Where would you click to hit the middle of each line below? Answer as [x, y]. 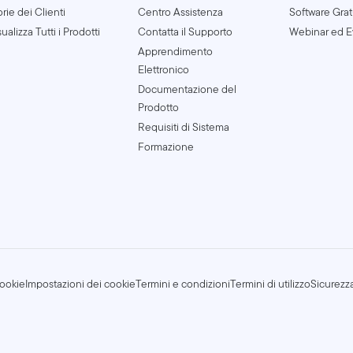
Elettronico [164, 69]
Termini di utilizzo [270, 284]
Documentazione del [188, 89]
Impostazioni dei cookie [80, 284]
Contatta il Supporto [186, 31]
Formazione [166, 146]
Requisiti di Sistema [184, 126]
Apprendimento [176, 51]
